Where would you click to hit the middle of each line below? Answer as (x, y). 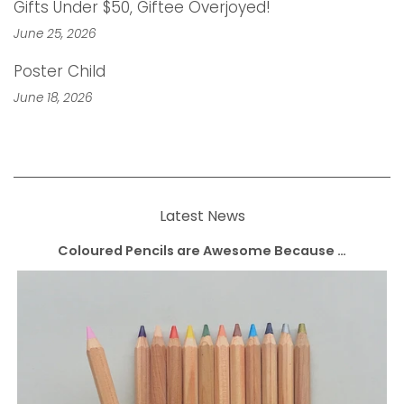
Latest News (202, 216)
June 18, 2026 (53, 97)
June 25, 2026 (55, 33)
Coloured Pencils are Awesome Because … (202, 250)
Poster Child (60, 71)
